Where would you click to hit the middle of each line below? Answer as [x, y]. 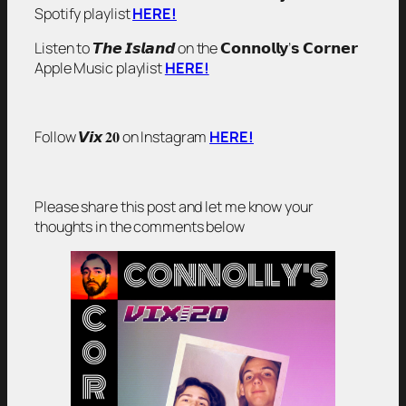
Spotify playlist [84, 13]
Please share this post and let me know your [174, 206]
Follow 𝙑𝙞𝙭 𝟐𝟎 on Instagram [122, 137]
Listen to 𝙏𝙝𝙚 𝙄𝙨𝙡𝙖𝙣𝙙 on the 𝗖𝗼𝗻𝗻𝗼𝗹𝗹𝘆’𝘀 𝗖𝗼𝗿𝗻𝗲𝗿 [196, 48]
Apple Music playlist [100, 68]
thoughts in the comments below [140, 226]
